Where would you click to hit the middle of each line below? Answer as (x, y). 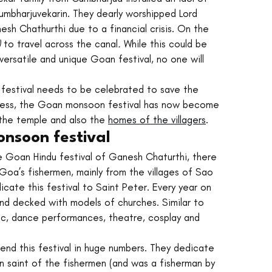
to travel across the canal (61, 44)
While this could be (167, 44)
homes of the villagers (157, 120)
